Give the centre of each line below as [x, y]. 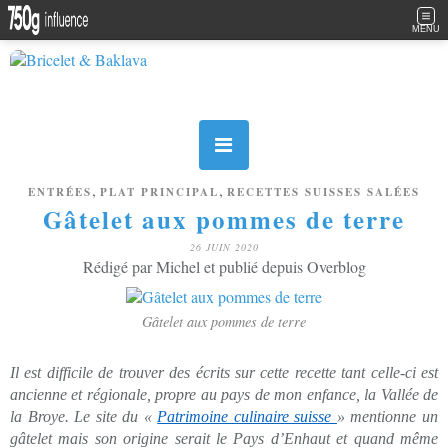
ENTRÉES [60, 192]
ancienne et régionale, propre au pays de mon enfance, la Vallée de [224, 394]
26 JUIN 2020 [224, 247]
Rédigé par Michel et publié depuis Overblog [224, 266]
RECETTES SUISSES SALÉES [323, 192]
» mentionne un [387, 416]
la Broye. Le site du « [84, 416]
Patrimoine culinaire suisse [247, 416]
